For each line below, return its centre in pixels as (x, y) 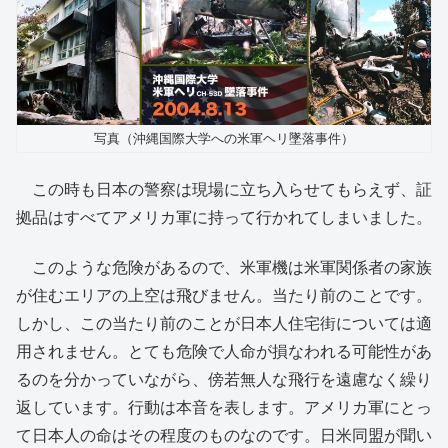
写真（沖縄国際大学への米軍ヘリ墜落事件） (224, 139)
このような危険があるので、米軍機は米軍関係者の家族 (224, 268)
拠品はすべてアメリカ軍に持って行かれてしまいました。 (224, 217)
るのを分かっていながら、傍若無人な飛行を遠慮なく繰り (224, 380)
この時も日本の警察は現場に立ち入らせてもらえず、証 (224, 189)
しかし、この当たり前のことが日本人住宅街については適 (224, 324)
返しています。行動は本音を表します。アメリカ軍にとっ (224, 408)
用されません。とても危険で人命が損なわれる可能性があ (224, 352)
